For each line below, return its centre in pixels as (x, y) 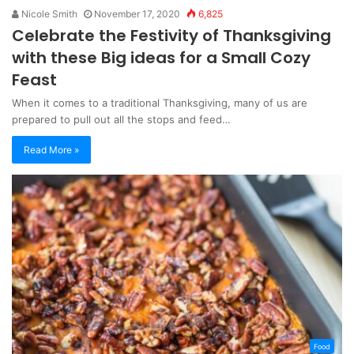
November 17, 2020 (137, 14)
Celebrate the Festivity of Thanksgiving (171, 36)
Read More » (51, 150)
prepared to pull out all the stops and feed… (121, 120)
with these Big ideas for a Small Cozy (161, 58)
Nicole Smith (48, 14)
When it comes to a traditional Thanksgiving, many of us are (160, 103)
